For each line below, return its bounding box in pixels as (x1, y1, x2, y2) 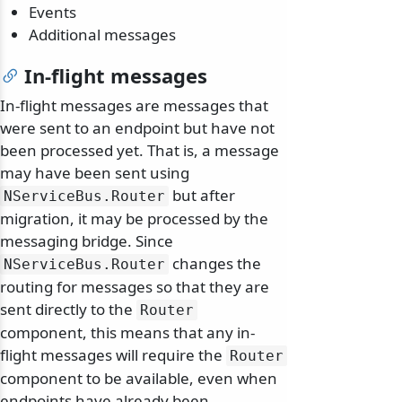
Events (29, 2, 76, 23)
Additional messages (29, 24, 176, 46)
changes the (169, 253, 261, 275)
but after (169, 185, 235, 206)
